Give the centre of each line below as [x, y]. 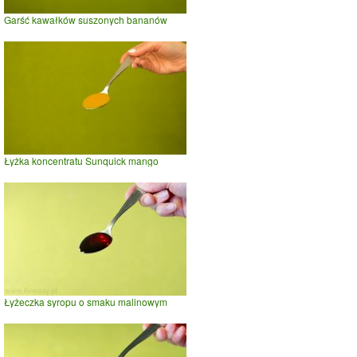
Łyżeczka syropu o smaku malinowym [86, 302]
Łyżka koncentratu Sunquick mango [81, 161]
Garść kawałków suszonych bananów [86, 20]
